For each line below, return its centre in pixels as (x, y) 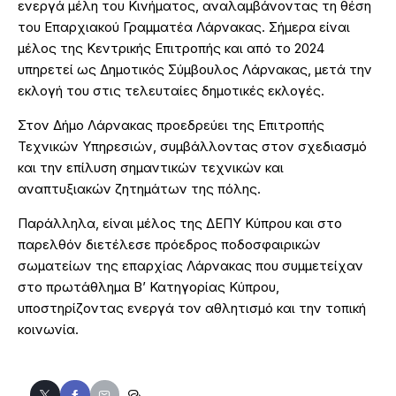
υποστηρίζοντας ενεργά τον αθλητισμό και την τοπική (192, 308)
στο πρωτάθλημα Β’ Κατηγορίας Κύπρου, (148, 286)
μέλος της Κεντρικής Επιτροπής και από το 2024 (171, 48)
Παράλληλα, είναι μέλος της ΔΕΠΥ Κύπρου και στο (180, 223)
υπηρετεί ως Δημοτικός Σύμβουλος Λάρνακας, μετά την (195, 69)
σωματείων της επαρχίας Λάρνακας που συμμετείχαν (190, 265)
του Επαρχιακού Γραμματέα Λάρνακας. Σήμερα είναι (184, 27)
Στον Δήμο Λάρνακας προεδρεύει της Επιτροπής (171, 125)
